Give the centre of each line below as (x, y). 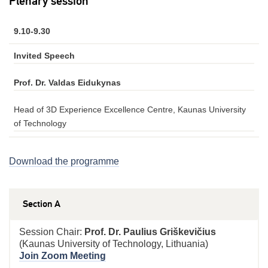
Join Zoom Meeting (63, 256)
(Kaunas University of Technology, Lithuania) (114, 244)
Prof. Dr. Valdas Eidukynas (67, 83)
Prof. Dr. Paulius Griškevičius (150, 232)
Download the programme (64, 161)
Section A (42, 204)
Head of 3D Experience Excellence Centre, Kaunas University (130, 109)
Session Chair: (52, 232)
